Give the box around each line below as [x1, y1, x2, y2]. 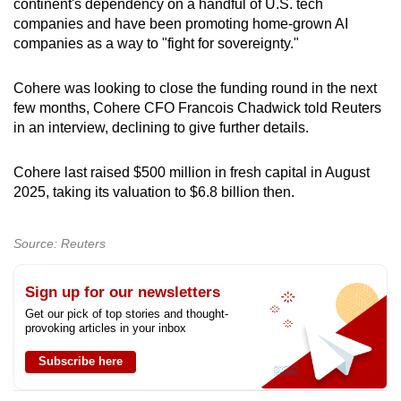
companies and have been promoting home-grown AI [13, 15, 348, 31]
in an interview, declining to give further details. [13, 119, 312, 135]
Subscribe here [38, 354, 123, 368]
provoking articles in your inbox [25, 320, 186, 335]
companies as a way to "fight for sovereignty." [13, 35, 299, 51]
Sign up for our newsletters [25, 283, 220, 301]
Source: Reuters [13, 235, 106, 251]
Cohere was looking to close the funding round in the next [13, 80, 377, 96]
